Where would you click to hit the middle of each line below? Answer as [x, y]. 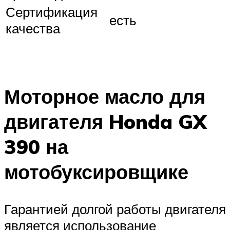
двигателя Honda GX [106, 122]
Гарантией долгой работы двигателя [115, 209]
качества [33, 28]
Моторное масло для [105, 97]
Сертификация [52, 12]
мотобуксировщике [96, 172]
